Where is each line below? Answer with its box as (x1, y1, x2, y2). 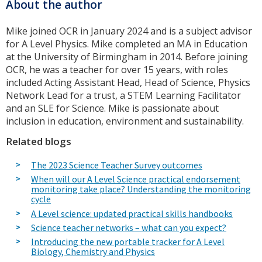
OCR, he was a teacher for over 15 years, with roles (6, 63, 228, 77)
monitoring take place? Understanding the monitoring (31, 183, 251, 195)
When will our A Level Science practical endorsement (31, 173, 240, 185)
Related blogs (6, 135, 71, 149)
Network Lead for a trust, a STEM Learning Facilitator (6, 89, 241, 102)
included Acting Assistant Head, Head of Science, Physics (6, 76, 250, 89)
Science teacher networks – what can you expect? (31, 222, 226, 234)
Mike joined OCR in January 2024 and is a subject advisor (6, 25, 252, 38)
